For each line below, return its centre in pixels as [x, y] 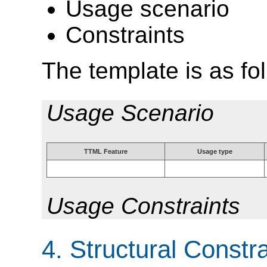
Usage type [215, 151]
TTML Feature [106, 151]
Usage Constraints [143, 206]
